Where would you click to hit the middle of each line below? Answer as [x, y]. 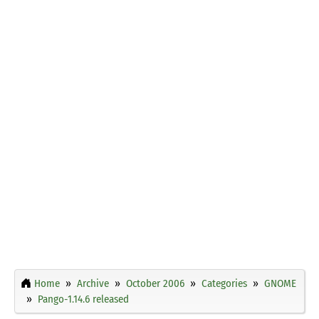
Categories [224, 283]
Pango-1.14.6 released [83, 299]
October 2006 [155, 283]
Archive [93, 283]
